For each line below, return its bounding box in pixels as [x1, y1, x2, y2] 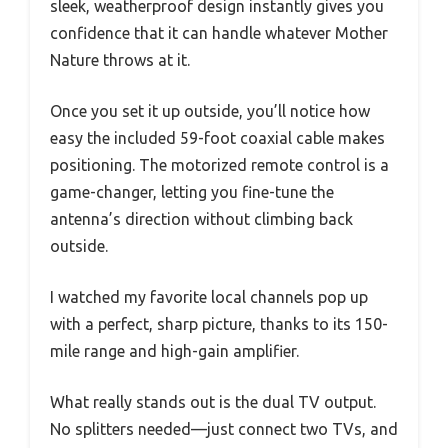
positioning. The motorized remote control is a [50, 156, 389, 175]
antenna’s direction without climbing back [50, 210, 353, 229]
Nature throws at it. [50, 51, 190, 70]
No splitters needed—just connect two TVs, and [50, 420, 398, 439]
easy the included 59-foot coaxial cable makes [50, 129, 385, 148]
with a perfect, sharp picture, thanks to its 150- [50, 315, 388, 334]
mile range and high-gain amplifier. [50, 342, 299, 361]
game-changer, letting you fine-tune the [50, 183, 334, 202]
